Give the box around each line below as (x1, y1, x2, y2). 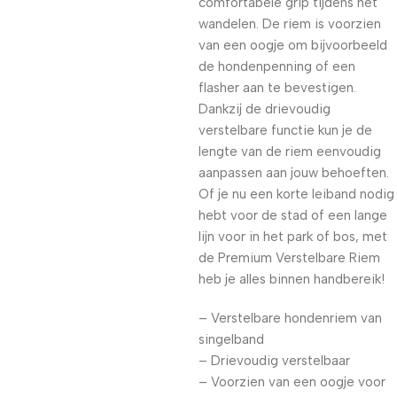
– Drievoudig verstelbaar (198, 353, 350, 369)
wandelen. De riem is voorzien (198, 16, 381, 32)
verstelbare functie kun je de (198, 122, 372, 138)
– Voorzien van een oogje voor (198, 374, 385, 390)
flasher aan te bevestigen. (198, 80, 356, 96)
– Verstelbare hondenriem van (198, 310, 382, 326)
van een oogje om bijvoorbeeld (198, 37, 387, 53)
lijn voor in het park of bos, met (198, 229, 387, 245)
